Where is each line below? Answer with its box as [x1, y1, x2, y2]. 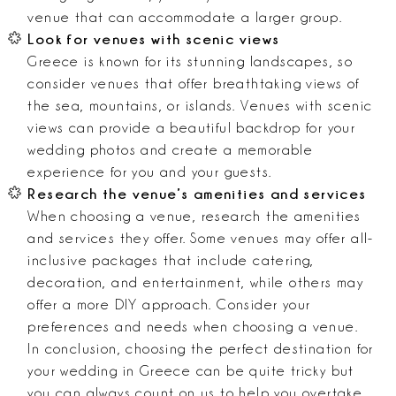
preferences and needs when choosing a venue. [27, 319, 358, 335]
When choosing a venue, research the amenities [27, 209, 362, 225]
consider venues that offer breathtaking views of [27, 76, 360, 92]
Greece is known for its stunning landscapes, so [27, 54, 354, 70]
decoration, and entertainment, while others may [27, 275, 364, 291]
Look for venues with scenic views [27, 31, 280, 48]
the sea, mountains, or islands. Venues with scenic [27, 98, 373, 114]
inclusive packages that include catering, [27, 253, 315, 269]
